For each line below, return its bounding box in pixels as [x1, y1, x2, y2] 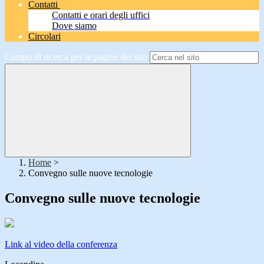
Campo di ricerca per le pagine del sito [5, 52, 147, 62]
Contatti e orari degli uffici [52, 10, 150, 21]
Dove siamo [52, 21, 97, 31]
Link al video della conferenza [5, 239, 117, 250]
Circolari [28, 31, 61, 42]
